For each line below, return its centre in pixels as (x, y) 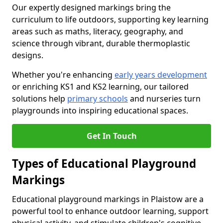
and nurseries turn (164, 99)
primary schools (98, 99)
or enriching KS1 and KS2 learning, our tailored (100, 87)
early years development (161, 75)
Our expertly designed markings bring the (91, 7)
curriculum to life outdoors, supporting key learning (110, 19)
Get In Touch (111, 136)
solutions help (40, 99)
